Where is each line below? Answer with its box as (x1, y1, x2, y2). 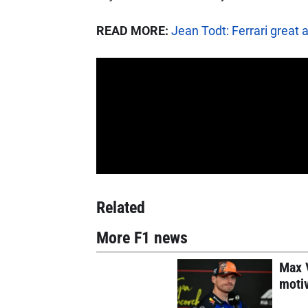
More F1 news (96, 228, 188, 247)
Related (96, 197, 145, 217)
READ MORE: (96, 23, 168, 38)
